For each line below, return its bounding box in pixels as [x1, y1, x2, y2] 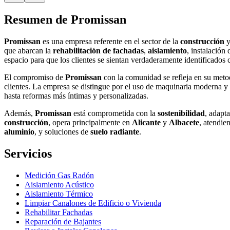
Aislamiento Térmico [25, 189, 93, 198]
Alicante [132, 118, 161, 127]
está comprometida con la [71, 109, 158, 118]
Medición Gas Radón [25, 170, 94, 180]
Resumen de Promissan [4, 13, 126, 27]
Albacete [169, 118, 199, 127]
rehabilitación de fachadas [53, 46, 144, 55]
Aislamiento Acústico [25, 180, 94, 189]
